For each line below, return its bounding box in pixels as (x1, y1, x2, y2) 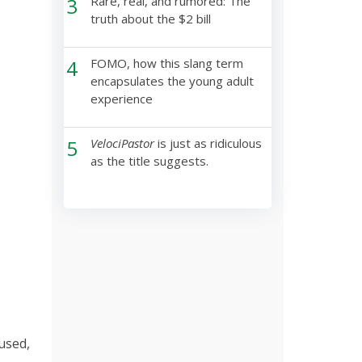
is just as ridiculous (154, 135, 262, 151)
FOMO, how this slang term (90, 55, 243, 71)
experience (90, 90, 153, 107)
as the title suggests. (90, 153, 208, 169)
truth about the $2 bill (90, 11, 211, 27)
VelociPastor (90, 135, 154, 151)
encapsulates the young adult (90, 73, 254, 89)
